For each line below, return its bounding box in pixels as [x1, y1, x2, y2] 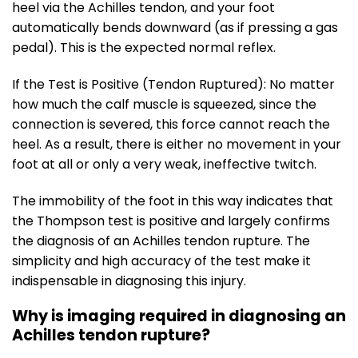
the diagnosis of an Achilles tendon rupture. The [12, 231, 310, 250]
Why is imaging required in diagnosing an [12, 305, 346, 328]
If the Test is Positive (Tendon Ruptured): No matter [12, 74, 335, 93]
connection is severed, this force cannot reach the [12, 114, 330, 133]
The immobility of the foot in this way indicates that [12, 191, 333, 210]
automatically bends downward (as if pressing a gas [12, 18, 338, 37]
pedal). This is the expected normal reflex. [12, 38, 276, 57]
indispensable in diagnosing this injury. [12, 271, 246, 290]
